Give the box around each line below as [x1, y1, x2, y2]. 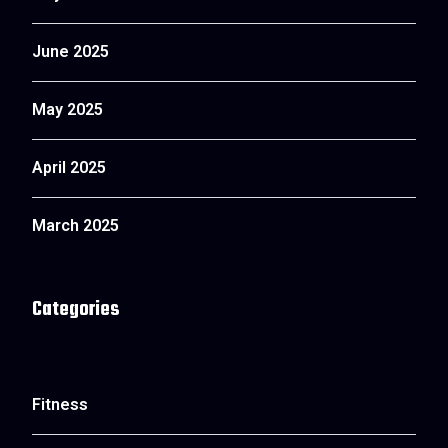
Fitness [32, 394, 88, 419]
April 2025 [32, 157, 106, 182]
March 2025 [32, 215, 119, 240]
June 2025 [32, 41, 109, 66]
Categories [32, 294, 120, 325]
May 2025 [32, 99, 103, 124]
